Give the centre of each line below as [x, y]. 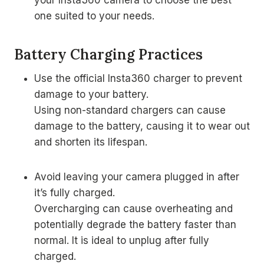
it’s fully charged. [75, 193]
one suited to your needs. [94, 16]
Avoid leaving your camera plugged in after [137, 177]
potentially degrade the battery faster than [135, 225]
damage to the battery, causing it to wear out [142, 126]
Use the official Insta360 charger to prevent [138, 78]
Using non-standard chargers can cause [130, 110]
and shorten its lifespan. [91, 142]
